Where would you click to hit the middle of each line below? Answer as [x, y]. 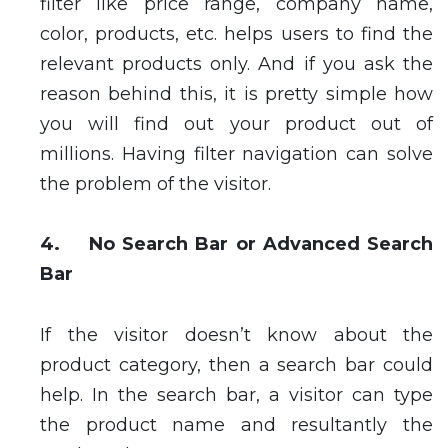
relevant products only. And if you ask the [236, 63]
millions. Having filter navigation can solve [236, 153]
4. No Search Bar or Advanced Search [236, 244]
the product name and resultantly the [236, 424]
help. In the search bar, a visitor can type [236, 394]
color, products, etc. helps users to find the [236, 33]
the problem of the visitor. [160, 183]
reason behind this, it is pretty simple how [236, 93]
